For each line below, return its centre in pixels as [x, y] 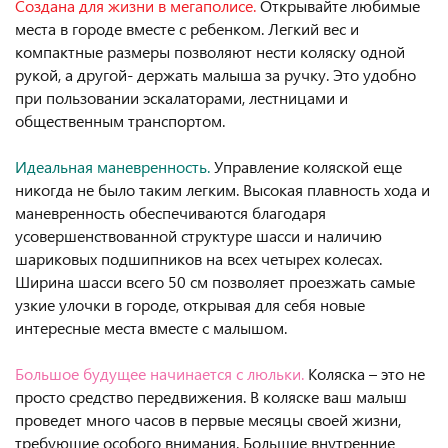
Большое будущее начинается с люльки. [159, 373]
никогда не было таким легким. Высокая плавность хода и [222, 189]
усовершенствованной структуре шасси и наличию [198, 235]
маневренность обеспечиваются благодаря [170, 212]
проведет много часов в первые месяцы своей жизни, [208, 419]
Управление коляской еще [306, 166]
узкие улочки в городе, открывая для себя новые [190, 304]
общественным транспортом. [122, 120]
